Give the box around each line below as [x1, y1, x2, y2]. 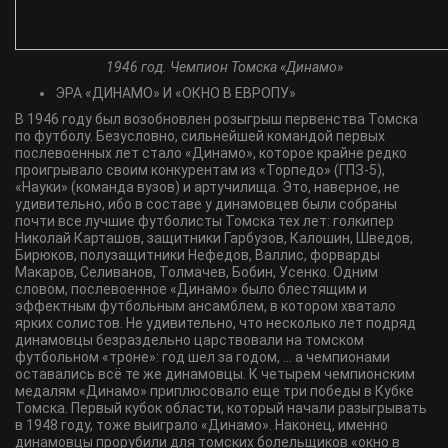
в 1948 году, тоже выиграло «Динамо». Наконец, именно [15, 417, 388, 433]
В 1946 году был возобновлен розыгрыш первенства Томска [15, 111, 418, 127]
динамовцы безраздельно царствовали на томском [15, 332, 364, 348]
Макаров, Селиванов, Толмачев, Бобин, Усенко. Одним [15, 264, 378, 280]
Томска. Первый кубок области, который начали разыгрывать [15, 400, 427, 416]
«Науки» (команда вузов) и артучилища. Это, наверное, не [15, 179, 400, 195]
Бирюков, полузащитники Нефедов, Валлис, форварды [15, 247, 380, 263]
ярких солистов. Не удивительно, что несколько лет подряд [15, 315, 416, 331]
